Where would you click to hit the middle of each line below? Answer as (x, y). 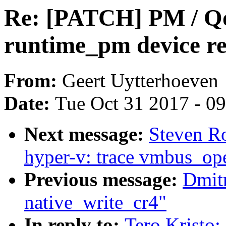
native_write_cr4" (95, 202)
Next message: (87, 134)
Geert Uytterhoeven (140, 81)
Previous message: (103, 180)
